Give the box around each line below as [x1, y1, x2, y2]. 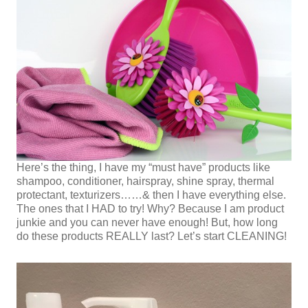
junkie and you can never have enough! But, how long [16, 217, 278, 229]
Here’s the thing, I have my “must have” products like [16, 162, 270, 174]
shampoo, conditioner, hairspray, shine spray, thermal [16, 175, 274, 188]
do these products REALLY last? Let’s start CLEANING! [16, 230, 287, 243]
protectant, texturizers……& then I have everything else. [16, 189, 286, 201]
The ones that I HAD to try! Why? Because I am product [16, 203, 284, 215]
